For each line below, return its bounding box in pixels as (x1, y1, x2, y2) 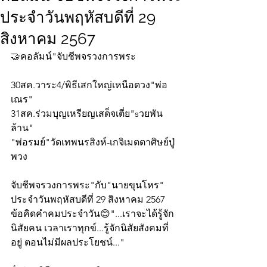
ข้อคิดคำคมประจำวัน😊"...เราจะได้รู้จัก (11, 208, 174, 220)
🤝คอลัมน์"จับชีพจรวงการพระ (11, 51, 136, 63)
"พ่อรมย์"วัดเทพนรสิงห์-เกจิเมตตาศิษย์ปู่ (11, 136, 175, 148)
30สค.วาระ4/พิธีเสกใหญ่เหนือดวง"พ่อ (11, 79, 167, 91)
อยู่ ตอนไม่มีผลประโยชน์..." (11, 237, 125, 249)
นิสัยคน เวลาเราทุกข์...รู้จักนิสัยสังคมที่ (11, 222, 169, 234)
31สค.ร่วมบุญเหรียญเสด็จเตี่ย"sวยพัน (11, 108, 163, 120)
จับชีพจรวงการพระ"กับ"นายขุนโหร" (11, 179, 166, 191)
